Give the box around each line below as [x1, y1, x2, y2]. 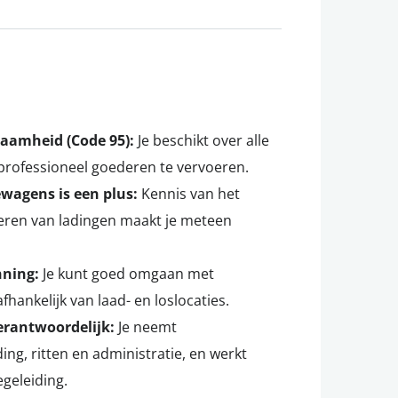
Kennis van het [138, 184, 240, 203]
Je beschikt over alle [134, 131, 269, 150]
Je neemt [115, 317, 177, 337]
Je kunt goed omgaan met [39, 264, 214, 283]
